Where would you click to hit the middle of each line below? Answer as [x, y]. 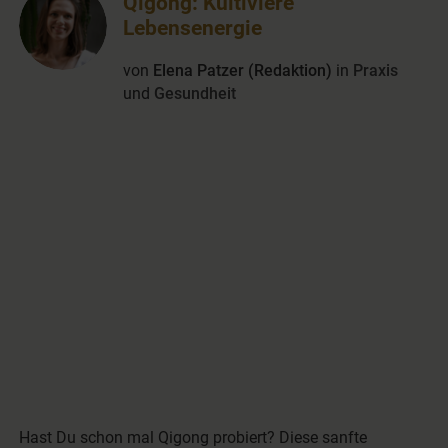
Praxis [376, 71]
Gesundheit [195, 94]
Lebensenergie [193, 28]
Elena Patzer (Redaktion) [243, 71]
